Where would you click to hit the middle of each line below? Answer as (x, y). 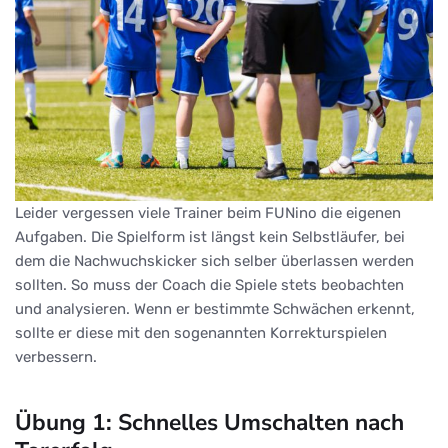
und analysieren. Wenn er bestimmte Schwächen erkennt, (215, 309)
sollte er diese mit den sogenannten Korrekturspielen (201, 333)
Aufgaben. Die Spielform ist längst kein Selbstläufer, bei (210, 237)
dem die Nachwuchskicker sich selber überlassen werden (214, 261)
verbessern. (56, 357)
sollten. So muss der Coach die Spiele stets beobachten (209, 285)
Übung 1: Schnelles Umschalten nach (209, 423)
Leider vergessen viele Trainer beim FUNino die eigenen (208, 213)
